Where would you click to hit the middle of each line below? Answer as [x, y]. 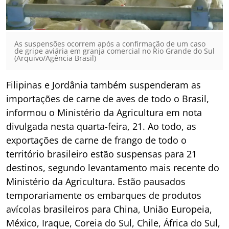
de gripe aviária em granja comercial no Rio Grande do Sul [114, 51]
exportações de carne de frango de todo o [96, 140]
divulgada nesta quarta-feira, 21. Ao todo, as [101, 126]
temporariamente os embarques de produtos [104, 195]
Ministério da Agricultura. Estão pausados [96, 181]
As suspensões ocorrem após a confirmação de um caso [110, 43]
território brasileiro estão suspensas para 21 [101, 154]
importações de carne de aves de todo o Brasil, [108, 98]
